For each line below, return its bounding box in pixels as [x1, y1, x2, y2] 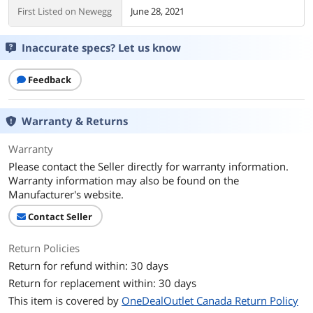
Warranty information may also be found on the [8, 173, 239, 187]
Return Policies [8, 241, 80, 255]
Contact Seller [28, 210, 92, 223]
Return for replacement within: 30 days [8, 276, 196, 290]
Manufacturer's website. [8, 187, 124, 201]
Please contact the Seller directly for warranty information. [8, 159, 289, 173]
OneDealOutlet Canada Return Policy [122, 293, 298, 307]
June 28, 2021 [131, 5, 184, 17]
